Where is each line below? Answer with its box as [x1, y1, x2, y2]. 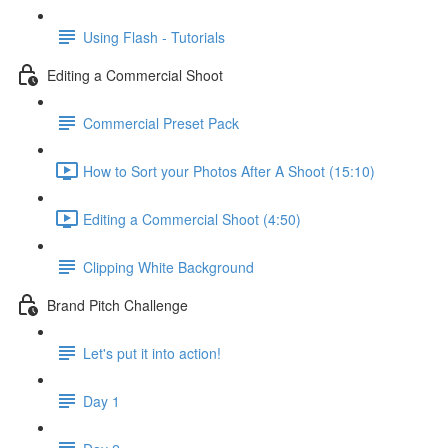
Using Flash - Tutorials [83, 26, 225, 47]
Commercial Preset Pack [83, 112, 239, 133]
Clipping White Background [83, 256, 254, 277]
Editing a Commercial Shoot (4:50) [83, 208, 301, 229]
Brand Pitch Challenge [47, 294, 188, 315]
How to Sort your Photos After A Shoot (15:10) [83, 160, 375, 181]
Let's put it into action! [83, 342, 221, 363]
